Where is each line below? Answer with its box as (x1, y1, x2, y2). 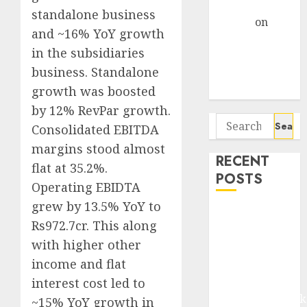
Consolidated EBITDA (32, 121, 159, 138)
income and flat (32, 256, 126, 273)
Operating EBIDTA (32, 179, 140, 196)
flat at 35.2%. (32, 160, 108, 177)
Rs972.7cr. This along (32, 217, 157, 234)
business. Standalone (32, 64, 159, 81)
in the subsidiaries (32, 45, 145, 62)
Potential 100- (216, 49, 289, 64)
